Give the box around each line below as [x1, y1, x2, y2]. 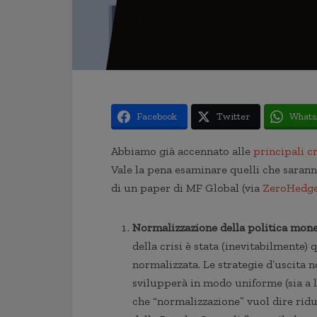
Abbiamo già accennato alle [111, 144, 253, 158]
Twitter [217, 110, 250, 122]
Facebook [137, 110, 177, 122]
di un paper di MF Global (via [111, 181, 263, 195]
